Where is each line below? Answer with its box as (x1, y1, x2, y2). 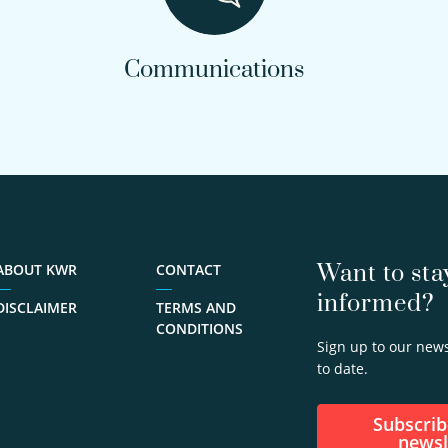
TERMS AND (156, 298, 237, 317)
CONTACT (156, 260, 222, 279)
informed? (316, 289, 435, 319)
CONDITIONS (156, 319, 244, 338)
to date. (316, 359, 368, 378)
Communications (124, 55, 304, 85)
